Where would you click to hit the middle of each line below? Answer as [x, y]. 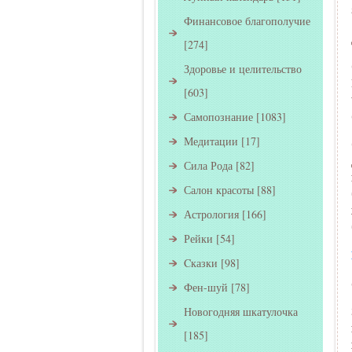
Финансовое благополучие [247, 21]
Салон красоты [218, 190]
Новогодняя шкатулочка [240, 312]
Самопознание [218, 117]
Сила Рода [208, 165]
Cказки [200, 263]
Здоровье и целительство [242, 69]
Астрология [211, 214]
